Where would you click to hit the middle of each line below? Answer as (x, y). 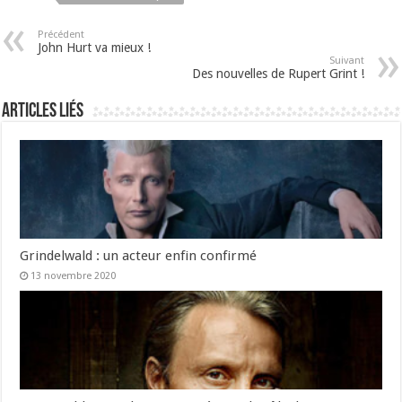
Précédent (61, 35)
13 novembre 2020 (74, 276)
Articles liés (43, 112)
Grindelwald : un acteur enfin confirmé (139, 256)
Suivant (346, 61)
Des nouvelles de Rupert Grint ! (278, 74)
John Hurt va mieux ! (95, 48)
